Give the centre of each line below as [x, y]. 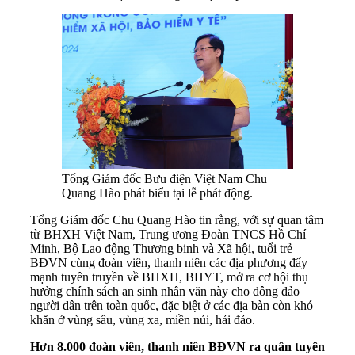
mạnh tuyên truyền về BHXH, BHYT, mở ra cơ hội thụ [169, 277]
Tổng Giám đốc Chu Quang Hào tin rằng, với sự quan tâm [177, 219]
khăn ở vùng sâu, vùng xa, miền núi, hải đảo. [143, 319]
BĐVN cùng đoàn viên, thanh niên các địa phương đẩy [169, 262]
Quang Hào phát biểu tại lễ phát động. [157, 193]
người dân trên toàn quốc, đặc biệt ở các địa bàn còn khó [172, 305]
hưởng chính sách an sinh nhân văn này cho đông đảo [165, 291]
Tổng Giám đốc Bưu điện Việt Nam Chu [164, 178]
